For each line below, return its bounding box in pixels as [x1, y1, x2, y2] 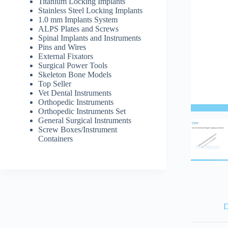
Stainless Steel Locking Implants [38, 6, 142, 15]
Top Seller [38, 79, 71, 88]
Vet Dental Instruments [38, 89, 111, 97]
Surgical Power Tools [38, 61, 107, 70]
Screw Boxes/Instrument [38, 125, 117, 134]
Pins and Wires [38, 43, 86, 51]
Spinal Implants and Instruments [38, 34, 141, 42]
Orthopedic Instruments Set [38, 107, 126, 116]
